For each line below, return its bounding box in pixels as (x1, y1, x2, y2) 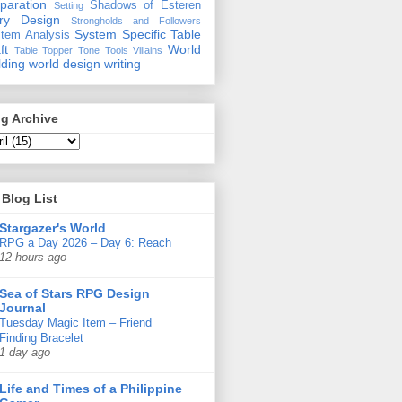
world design (29, 56, 100, 71)
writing (104, 56, 141, 71)
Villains (133, 44, 163, 56)
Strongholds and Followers (71, 14, 201, 26)
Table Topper (13, 44, 74, 56)
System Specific (74, 26, 166, 41)
